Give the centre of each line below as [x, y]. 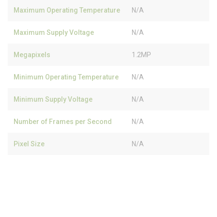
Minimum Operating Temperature [66, 77]
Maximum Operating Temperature [67, 10]
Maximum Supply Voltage [54, 32]
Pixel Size [29, 144]
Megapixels [32, 55]
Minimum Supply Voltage [53, 99]
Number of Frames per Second [63, 122]
